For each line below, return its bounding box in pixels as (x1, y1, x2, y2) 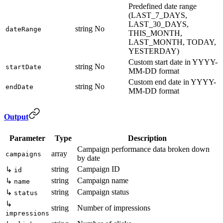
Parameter (9, 133, 45, 142)
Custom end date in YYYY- (128, 78, 216, 87)
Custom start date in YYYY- (128, 58, 218, 67)
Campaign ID (77, 164, 120, 173)
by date (77, 153, 100, 162)
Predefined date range (128, 2, 197, 11)
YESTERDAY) (128, 47, 179, 56)
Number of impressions (77, 203, 150, 212)
